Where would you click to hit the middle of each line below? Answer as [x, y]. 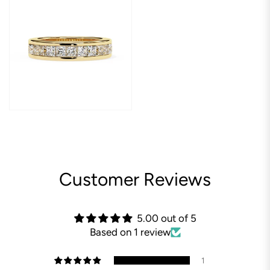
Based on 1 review [130, 232]
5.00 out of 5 [166, 218]
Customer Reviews [135, 179]
